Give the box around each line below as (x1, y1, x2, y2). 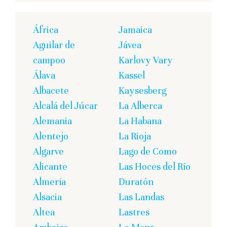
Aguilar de (33, 39, 75, 51)
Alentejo (33, 130, 68, 142)
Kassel (119, 69, 145, 81)
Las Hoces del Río (119, 160, 191, 172)
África (33, 23, 58, 35)
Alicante (33, 160, 67, 172)
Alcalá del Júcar (33, 99, 98, 111)
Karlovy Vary (119, 54, 173, 66)
